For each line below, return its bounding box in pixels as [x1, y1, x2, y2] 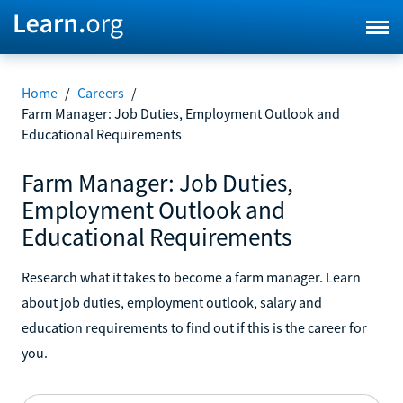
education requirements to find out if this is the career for [22, 318, 367, 336]
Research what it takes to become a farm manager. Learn [22, 267, 361, 286]
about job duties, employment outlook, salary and [22, 292, 322, 311]
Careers [77, 84, 124, 102]
